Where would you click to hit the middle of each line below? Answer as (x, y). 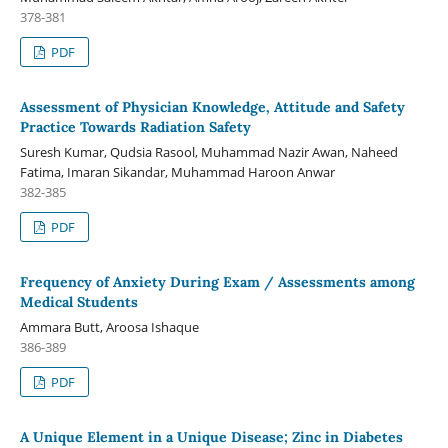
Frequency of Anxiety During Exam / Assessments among (217, 282)
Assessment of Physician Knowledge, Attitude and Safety (212, 107)
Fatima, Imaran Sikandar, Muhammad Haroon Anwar (177, 172)
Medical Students (78, 302)
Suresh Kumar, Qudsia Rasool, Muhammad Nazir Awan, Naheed (208, 152)
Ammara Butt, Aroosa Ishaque (109, 327)
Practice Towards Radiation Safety (135, 127)
